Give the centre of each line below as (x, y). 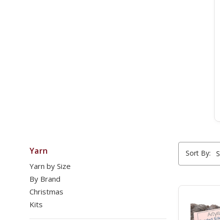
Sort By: (198, 153)
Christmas (46, 192)
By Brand (45, 179)
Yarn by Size (50, 166)
